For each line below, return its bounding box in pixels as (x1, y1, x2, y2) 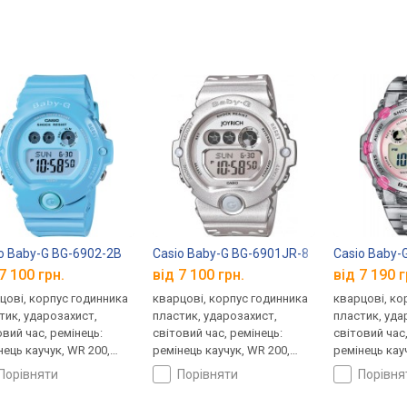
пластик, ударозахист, (153, 308, 278, 323)
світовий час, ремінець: (153, 325, 283, 340)
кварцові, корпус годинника (153, 291, 309, 305)
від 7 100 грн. (153, 265, 245, 283)
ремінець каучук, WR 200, (153, 342, 291, 357)
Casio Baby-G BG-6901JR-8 (153, 246, 310, 262)
